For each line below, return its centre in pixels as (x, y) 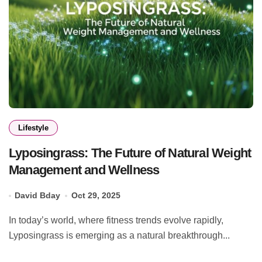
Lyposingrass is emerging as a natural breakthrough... (119, 236)
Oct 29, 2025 (96, 196)
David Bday (38, 196)
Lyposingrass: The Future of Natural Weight (130, 153)
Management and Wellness (84, 170)
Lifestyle (33, 128)
